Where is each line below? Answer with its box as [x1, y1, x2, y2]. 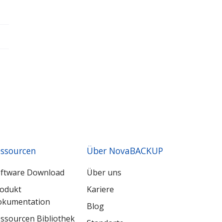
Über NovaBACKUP [87, 145, 164, 157]
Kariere [87, 183, 114, 195]
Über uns [87, 166, 122, 178]
